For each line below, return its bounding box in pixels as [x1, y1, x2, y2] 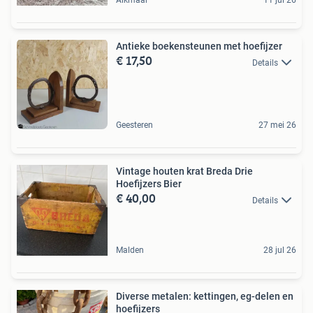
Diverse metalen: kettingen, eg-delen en [116, 291, 293, 303]
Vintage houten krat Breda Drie [116, 166, 253, 177]
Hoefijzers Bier [116, 178, 182, 190]
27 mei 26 [259, 120, 296, 131]
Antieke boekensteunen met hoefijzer [116, 41, 282, 52]
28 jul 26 [263, 245, 296, 256]
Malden [116, 245, 144, 256]
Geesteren [116, 120, 153, 131]
